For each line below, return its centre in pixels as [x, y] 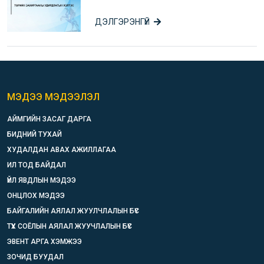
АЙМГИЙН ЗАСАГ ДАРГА [49, 119]
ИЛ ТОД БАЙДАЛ [37, 165]
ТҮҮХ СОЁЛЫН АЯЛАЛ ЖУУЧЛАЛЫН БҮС [70, 226]
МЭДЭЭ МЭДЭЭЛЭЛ [53, 97]
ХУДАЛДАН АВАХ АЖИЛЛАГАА [62, 149]
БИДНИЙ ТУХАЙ [34, 134]
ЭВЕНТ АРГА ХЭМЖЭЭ [44, 241]
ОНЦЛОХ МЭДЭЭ [36, 195]
